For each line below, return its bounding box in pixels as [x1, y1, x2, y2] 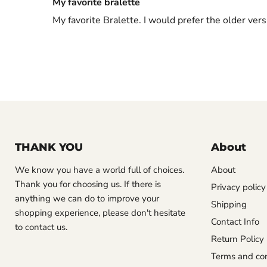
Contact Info [210, 216, 259, 228]
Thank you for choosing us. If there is [15, 178, 161, 191]
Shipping [210, 198, 247, 211]
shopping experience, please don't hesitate [15, 207, 185, 219]
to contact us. [15, 221, 70, 234]
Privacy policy [210, 181, 266, 194]
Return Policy [210, 233, 264, 246]
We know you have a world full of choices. [15, 164, 184, 176]
